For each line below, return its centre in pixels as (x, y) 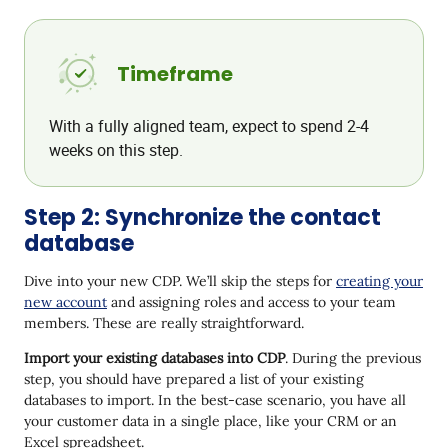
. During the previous (353, 357)
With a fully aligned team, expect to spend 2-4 (209, 125)
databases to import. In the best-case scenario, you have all (215, 399)
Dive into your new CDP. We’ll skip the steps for (180, 280)
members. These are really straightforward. (166, 322)
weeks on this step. (116, 149)
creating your (379, 280)
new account (65, 301)
